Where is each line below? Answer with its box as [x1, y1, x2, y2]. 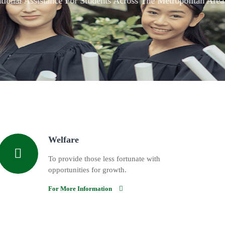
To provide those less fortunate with [48, 155, 160, 163]
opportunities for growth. [48, 166, 127, 174]
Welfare [48, 135, 79, 145]
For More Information [48, 185, 112, 193]
